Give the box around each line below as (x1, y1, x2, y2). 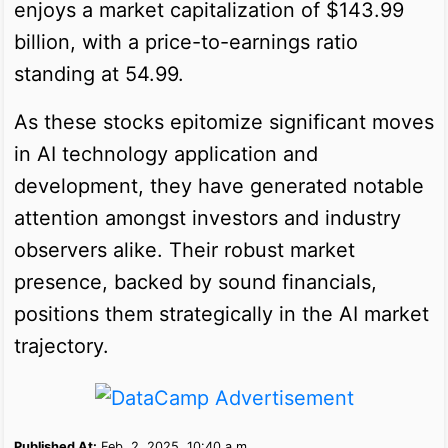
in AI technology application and (14, 141, 318, 166)
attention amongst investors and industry (14, 205, 401, 230)
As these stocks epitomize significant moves (14, 109, 434, 134)
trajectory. (14, 333, 109, 358)
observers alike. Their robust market (14, 237, 355, 262)
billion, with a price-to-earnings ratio (14, 29, 358, 54)
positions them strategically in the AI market (14, 301, 429, 326)
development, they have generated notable (14, 173, 424, 198)
